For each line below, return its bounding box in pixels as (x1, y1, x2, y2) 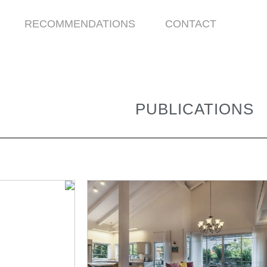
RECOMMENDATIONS (24, 18, 136, 30)
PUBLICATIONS (135, 100, 254, 118)
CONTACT (165, 18, 217, 30)
